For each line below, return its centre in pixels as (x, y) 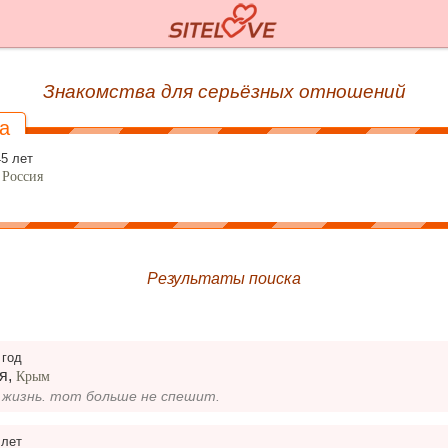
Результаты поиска (224, 278)
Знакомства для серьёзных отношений (224, 91)
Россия (23, 175)
